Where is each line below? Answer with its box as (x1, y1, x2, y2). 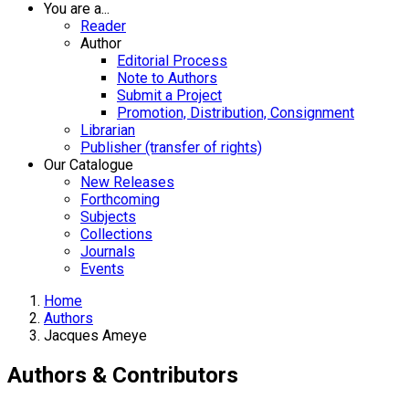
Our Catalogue (44, 156, 133, 173)
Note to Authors (117, 69, 217, 87)
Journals (80, 243, 135, 260)
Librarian (80, 121, 135, 139)
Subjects (80, 208, 136, 225)
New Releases (80, 173, 174, 191)
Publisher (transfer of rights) (80, 139, 262, 156)
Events (80, 260, 124, 278)
